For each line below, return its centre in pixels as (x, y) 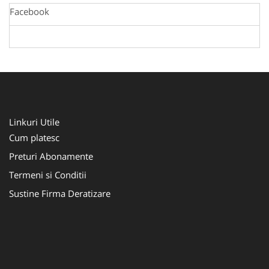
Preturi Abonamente (51, 156)
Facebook (29, 11)
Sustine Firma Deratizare (60, 193)
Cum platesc (34, 137)
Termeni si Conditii (48, 174)
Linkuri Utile (34, 122)
